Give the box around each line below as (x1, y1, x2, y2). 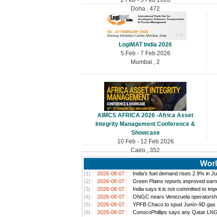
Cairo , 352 (131, 146, 160, 154)
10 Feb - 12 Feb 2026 (117, 138, 174, 145)
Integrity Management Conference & (95, 120, 196, 127)
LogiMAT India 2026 (119, 41, 172, 48)
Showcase (131, 129, 160, 136)
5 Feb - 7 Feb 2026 (120, 49, 170, 57)
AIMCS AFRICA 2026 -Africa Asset (97, 111, 194, 119)
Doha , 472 (131, 5, 160, 12)
